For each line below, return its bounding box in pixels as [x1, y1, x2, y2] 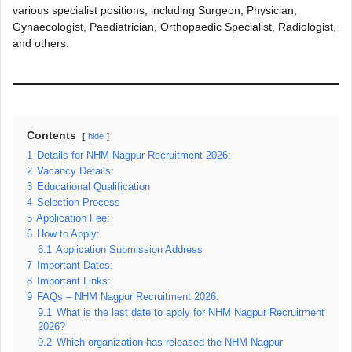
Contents [27, 129, 76, 141]
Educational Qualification [37, 181, 150, 192]
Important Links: [37, 276, 111, 287]
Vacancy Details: [37, 166, 114, 177]
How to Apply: [37, 229, 100, 240]
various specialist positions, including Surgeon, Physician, [13, 4, 297, 16]
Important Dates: [37, 260, 113, 271]
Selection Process [37, 197, 120, 208]
